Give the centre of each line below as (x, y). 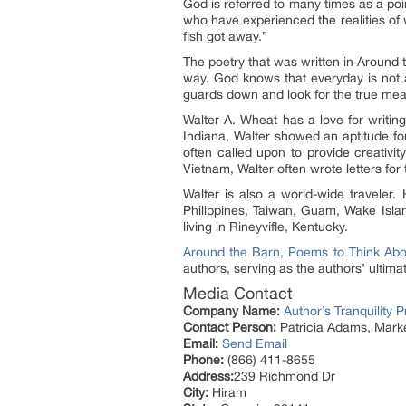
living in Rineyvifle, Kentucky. (266, 227)
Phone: (203, 360)
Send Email (255, 343)
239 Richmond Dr (285, 376)
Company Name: (232, 311)
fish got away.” (225, 36)
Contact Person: (230, 327)
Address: (208, 376)
